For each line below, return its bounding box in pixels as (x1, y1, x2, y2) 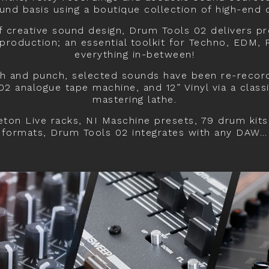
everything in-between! (74, 49, 195, 60)
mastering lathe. (92, 94, 177, 105)
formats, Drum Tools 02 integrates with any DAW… (1, 127, 268, 138)
